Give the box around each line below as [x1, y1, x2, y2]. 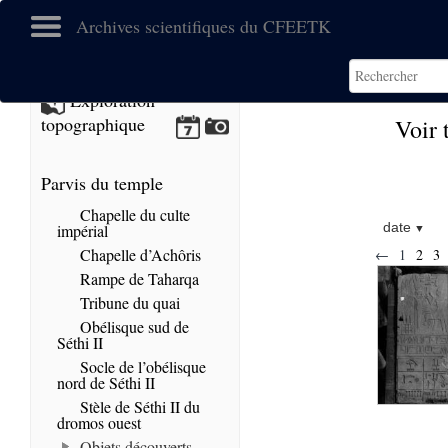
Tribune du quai [76, 292, 180, 313]
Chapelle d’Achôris [76, 244, 201, 265]
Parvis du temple [41, 171, 163, 195]
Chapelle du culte [76, 204, 190, 225]
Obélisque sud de [76, 316, 189, 337]
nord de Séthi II [57, 372, 155, 393]
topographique [41, 112, 145, 136]
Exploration [65, 88, 155, 113]
